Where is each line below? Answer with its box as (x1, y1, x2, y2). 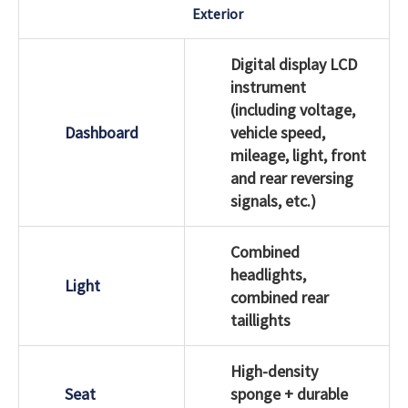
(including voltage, (230, 98, 355, 120)
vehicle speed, (230, 121, 325, 143)
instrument (230, 76, 306, 97)
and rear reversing (230, 167, 353, 189)
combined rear (230, 286, 329, 308)
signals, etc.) (230, 189, 316, 211)
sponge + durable (230, 382, 348, 404)
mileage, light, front (230, 144, 366, 166)
